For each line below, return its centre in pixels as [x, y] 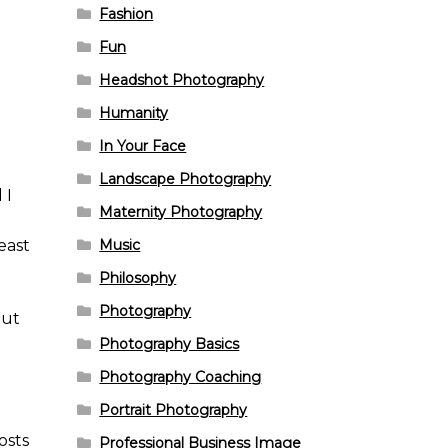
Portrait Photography [173, 409]
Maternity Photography [181, 211]
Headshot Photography [182, 79]
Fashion [126, 13]
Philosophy [138, 277]
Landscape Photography [185, 178]
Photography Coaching [180, 376]
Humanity [134, 112]
